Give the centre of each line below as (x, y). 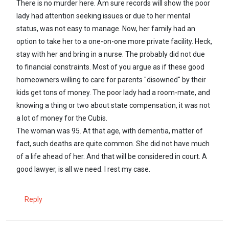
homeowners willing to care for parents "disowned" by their (111, 80)
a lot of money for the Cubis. (62, 118)
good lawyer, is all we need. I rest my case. (83, 169)
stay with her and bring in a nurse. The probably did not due (111, 54)
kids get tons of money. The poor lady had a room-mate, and (113, 93)
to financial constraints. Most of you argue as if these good (110, 67)
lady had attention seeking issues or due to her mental (103, 16)
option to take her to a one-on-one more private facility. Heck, (114, 42)
